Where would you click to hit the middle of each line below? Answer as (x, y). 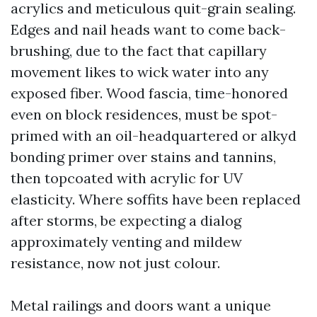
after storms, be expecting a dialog (126, 220)
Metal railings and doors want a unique (141, 305)
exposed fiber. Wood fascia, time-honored (149, 93)
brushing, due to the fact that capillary (139, 51)
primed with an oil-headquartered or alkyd (154, 136)
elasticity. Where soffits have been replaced (156, 199)
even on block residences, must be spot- (144, 114)
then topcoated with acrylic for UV (127, 178)
